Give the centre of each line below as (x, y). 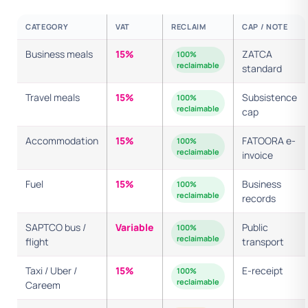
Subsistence (269, 97)
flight (37, 242)
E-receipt (263, 271)
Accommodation (62, 141)
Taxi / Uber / (51, 271)
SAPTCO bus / (56, 227)
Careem (43, 285)
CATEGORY (47, 26)
